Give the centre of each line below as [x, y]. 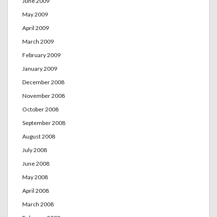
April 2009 [36, 28]
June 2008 [36, 163]
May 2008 [35, 177]
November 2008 [44, 95]
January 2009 [40, 68]
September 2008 [44, 123]
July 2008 [35, 150]
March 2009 [38, 41]
